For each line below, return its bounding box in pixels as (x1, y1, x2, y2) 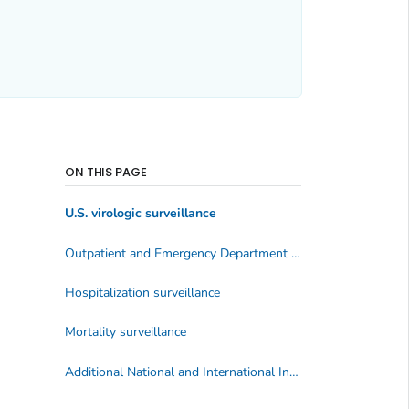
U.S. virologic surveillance (64, 204, 216, 223)
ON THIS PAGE (64, 163, 148, 181)
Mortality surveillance (64, 323, 186, 341)
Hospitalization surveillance (64, 284, 220, 302)
